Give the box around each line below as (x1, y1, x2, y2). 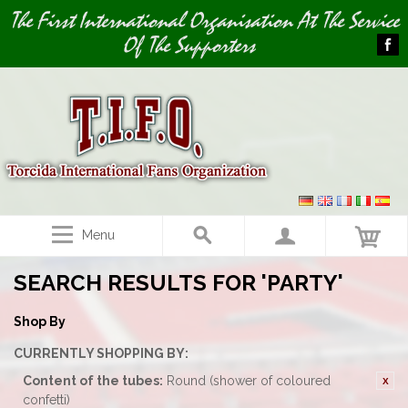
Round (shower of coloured (167, 373, 331, 388)
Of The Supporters (122, 31, 255, 60)
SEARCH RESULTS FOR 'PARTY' (14, 270, 343, 296)
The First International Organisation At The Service (9, 6, 399, 36)
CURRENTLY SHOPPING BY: (14, 346, 189, 361)
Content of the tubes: (23, 373, 163, 388)
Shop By (14, 314, 66, 329)
